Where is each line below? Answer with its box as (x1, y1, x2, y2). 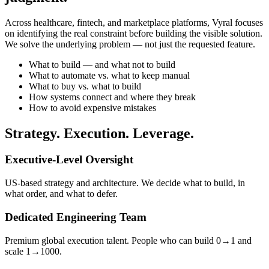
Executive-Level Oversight (5, 153, 133, 166)
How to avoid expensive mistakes (29, 102, 156, 113)
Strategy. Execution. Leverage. (5, 125, 194, 141)
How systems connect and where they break (29, 91, 196, 102)
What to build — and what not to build (29, 59, 175, 70)
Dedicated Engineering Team (5, 210, 147, 223)
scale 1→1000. (5, 246, 62, 256)
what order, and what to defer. (5, 189, 118, 199)
